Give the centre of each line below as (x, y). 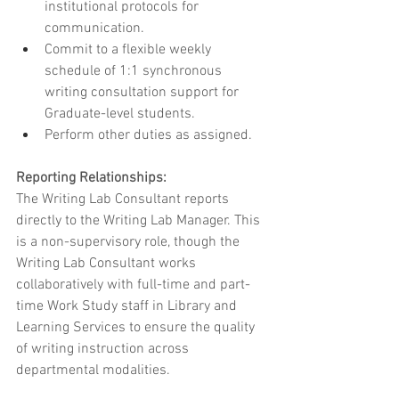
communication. (94, 29)
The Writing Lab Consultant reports (124, 200)
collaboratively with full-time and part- (133, 285)
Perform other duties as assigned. (148, 136)
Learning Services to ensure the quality (137, 328)
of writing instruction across (104, 350)
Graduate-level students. (120, 114)
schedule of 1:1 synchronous (135, 72)
